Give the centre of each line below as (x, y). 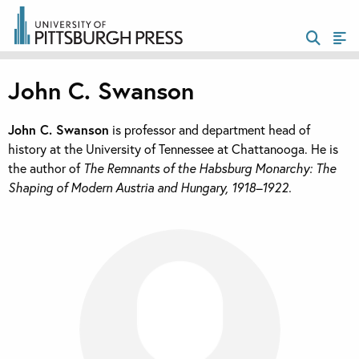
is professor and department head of (210, 130)
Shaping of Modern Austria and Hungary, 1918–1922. (150, 188)
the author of (46, 168)
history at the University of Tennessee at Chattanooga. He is (173, 149)
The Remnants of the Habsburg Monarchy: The (210, 168)
